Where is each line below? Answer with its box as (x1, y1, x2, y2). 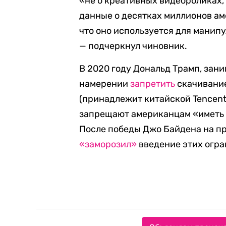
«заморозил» (79, 139, 137, 150)
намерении (79, 78, 131, 89)
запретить (130, 78, 176, 89)
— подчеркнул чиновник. (79, 40, 188, 51)
